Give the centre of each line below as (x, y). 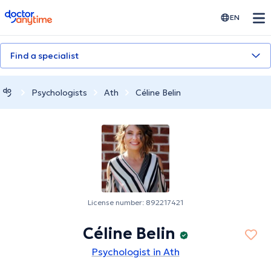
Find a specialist (44, 56)
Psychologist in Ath (135, 252)
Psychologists (59, 92)
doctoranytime (38, 15)
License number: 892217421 (135, 203)
